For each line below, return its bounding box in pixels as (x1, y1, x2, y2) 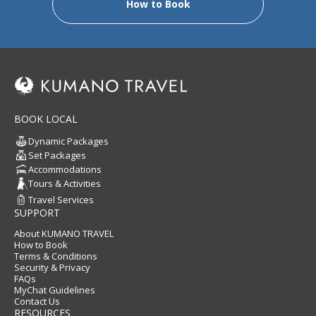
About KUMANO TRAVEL (14, 227, 114, 241)
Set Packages (28, 149, 86, 162)
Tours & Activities (28, 177, 101, 190)
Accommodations (28, 163, 102, 176)
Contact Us (14, 295, 60, 308)
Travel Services (28, 193, 94, 207)
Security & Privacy (14, 261, 90, 274)
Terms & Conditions (14, 250, 97, 263)
